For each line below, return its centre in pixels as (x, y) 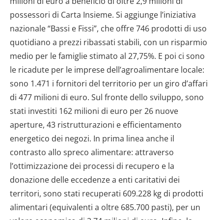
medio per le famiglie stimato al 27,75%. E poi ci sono (107, 56)
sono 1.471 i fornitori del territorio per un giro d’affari (109, 84)
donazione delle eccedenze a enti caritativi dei (95, 180)
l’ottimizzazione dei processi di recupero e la (92, 166)
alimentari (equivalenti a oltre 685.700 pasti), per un (105, 207)
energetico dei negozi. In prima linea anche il (92, 139)
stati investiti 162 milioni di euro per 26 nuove (94, 111)
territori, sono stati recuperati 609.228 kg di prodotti (107, 194)
